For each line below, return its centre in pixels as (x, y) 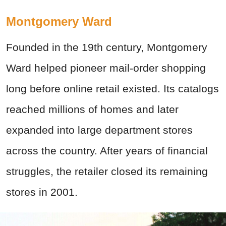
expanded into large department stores (99, 130)
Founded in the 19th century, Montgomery (107, 47)
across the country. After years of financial (107, 151)
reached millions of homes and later (92, 109)
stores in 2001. (42, 192)
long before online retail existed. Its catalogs (112, 89)
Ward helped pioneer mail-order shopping (106, 68)
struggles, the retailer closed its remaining (107, 172)
